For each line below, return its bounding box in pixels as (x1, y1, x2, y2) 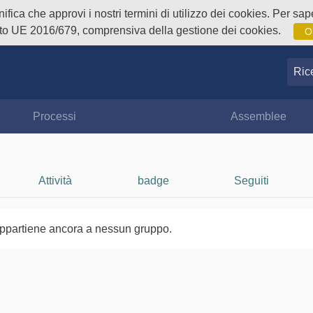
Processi (32, 110, 76, 122)
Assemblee (231, 110, 287, 122)
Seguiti (234, 174, 270, 187)
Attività (38, 174, 73, 187)
